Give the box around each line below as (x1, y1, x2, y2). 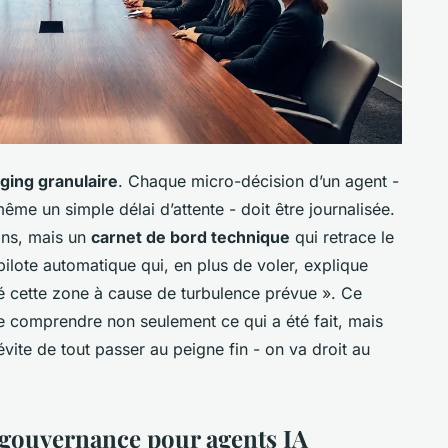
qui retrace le (290, 227, 394, 248)
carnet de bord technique (91, 227, 290, 248)
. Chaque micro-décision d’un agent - (118, 171, 399, 192)
